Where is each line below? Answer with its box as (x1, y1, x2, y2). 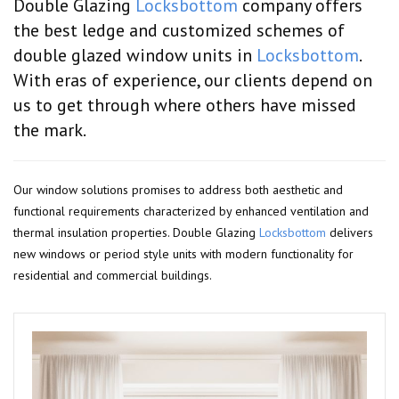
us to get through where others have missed (13, 94, 356, 117)
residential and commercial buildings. (13, 267, 212, 283)
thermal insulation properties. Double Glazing (13, 224, 259, 240)
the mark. (13, 118, 86, 142)
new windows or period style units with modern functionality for (13, 246, 354, 262)
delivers (326, 224, 373, 240)
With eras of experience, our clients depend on (13, 69, 372, 92)
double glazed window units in (13, 44, 256, 67)
